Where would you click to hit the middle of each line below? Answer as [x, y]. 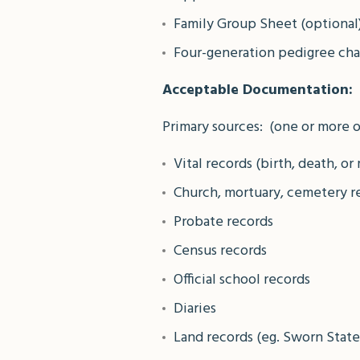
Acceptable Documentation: [258, 90]
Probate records [223, 222]
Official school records [242, 280]
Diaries [195, 309]
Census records [220, 251]
